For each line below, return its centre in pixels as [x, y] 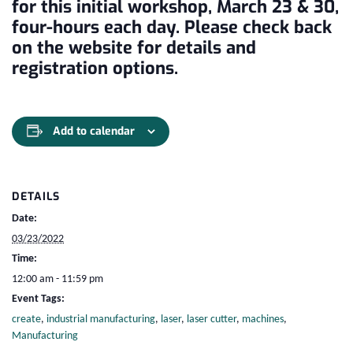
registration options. [95, 68]
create [26, 319]
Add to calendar [93, 132]
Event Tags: [38, 299]
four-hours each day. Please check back [172, 27]
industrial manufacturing [101, 319]
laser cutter [212, 319]
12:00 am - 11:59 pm [58, 279]
